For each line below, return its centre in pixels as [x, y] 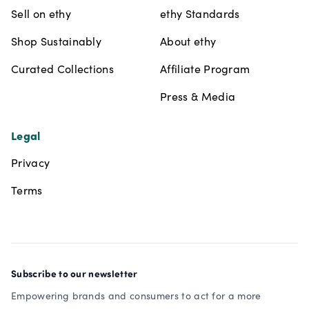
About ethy [188, 41]
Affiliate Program [205, 69]
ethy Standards [200, 14]
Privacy [31, 163]
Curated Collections [63, 69]
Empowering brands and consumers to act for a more [136, 296]
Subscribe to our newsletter [74, 274]
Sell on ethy [41, 14]
